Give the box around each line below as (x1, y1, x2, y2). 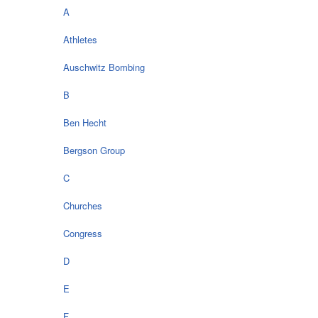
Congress (63, 226, 102, 241)
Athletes (63, 33, 97, 47)
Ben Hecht (63, 116, 106, 130)
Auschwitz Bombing (63, 60, 145, 75)
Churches (63, 199, 102, 213)
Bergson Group (63, 143, 125, 158)
